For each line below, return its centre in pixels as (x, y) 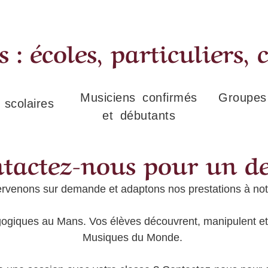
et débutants (139, 115)
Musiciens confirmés (139, 97)
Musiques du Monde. (134, 237)
